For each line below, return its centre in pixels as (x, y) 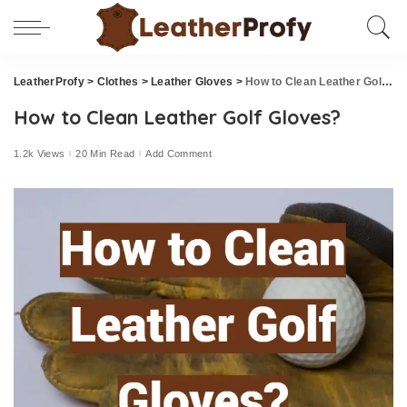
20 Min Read (105, 153)
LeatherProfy (49, 82)
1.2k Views (40, 153)
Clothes (118, 82)
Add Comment (179, 153)
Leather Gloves (192, 82)
